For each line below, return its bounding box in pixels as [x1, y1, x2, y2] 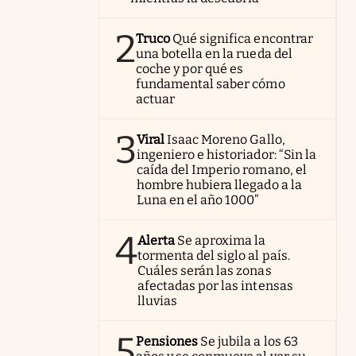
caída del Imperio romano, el [137, 161, 307, 177]
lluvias [137, 292, 178, 308]
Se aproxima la [177, 232, 266, 248]
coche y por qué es [136, 60, 244, 76]
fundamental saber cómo [136, 75, 285, 91]
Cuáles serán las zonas [137, 262, 272, 278]
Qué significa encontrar [172, 30, 313, 46]
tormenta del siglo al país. [137, 247, 290, 263]
